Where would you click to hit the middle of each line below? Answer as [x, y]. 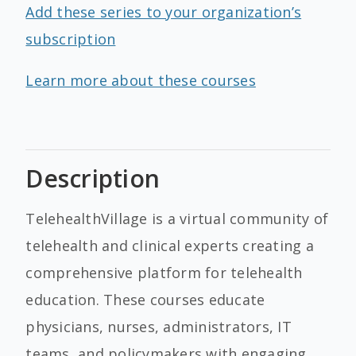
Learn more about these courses [141, 80]
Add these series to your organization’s [164, 12]
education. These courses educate [145, 300]
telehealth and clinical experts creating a [170, 246]
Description [93, 178]
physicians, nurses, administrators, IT [159, 327]
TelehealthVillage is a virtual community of [177, 219]
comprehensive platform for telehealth [164, 273]
